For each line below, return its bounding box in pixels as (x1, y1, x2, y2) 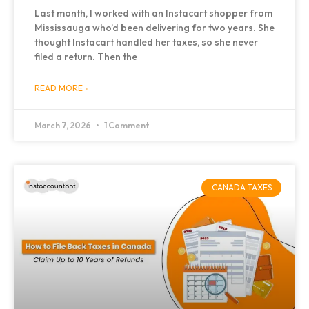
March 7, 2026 (34, 119, 92, 130)
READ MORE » (34, 82, 89, 93)
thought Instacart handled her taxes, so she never (34, 35, 258, 48)
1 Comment (103, 119, 149, 130)
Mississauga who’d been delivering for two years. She (34, 21, 275, 34)
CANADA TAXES (211, 182, 272, 193)
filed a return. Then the (34, 50, 137, 63)
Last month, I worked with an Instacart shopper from (34, 6, 272, 19)
